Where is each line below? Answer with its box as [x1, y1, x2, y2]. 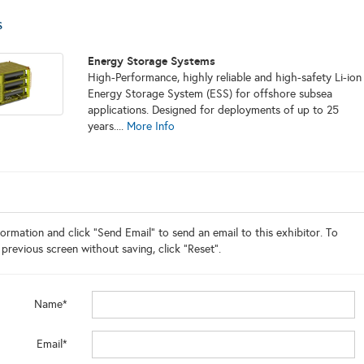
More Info [126, 119, 175, 133]
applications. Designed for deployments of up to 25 [87, 103, 339, 117]
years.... [87, 119, 127, 133]
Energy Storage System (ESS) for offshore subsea [87, 87, 332, 101]
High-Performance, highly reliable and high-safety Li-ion [87, 71, 362, 84]
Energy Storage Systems [87, 54, 215, 68]
